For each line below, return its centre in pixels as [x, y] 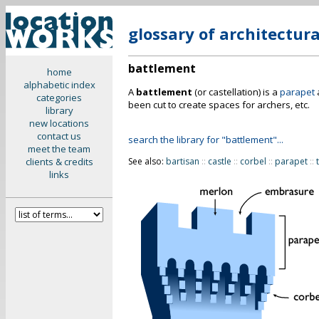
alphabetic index [59, 85]
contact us [59, 136]
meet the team [59, 149]
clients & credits [59, 162]
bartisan [183, 161]
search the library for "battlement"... [206, 140]
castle [220, 161]
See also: [147, 161]
